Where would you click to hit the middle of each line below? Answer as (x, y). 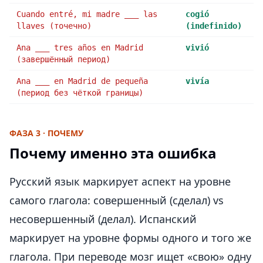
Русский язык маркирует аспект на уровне (120, 181)
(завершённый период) (63, 59)
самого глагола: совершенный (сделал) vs (117, 200)
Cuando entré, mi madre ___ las (87, 14)
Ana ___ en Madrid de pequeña (82, 81)
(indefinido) (214, 26)
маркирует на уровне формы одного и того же (130, 238)
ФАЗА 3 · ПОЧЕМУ (46, 133)
